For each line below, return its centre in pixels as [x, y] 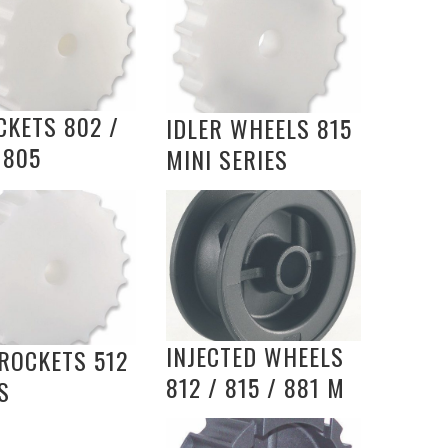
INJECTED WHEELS [255, 356]
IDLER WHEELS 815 [259, 128]
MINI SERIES [227, 159]
